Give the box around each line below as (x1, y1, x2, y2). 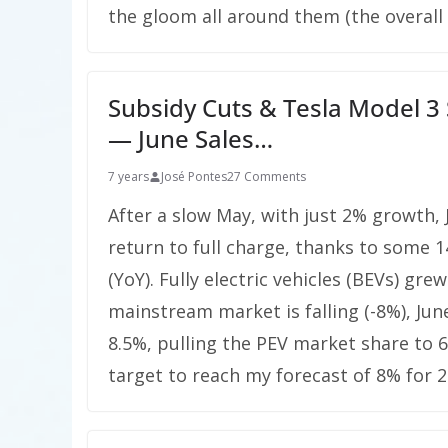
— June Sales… (108, 122, 273, 155)
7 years (108, 168, 149, 185)
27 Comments (227, 168, 306, 185)
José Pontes (161, 168, 227, 185)
